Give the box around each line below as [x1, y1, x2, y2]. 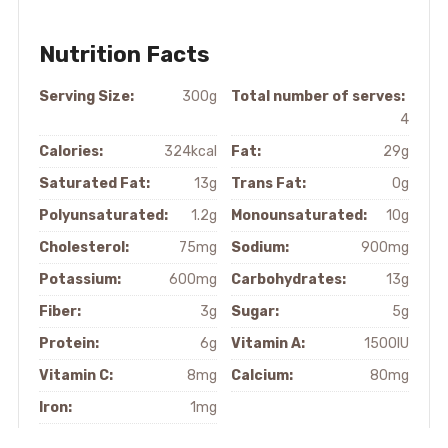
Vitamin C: [38, 367, 113, 385]
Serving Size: [38, 88, 134, 106]
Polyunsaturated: [38, 207, 168, 225]
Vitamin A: [231, 335, 306, 353]
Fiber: [38, 303, 81, 321]
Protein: [38, 335, 99, 353]
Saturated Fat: [38, 175, 150, 193]
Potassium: [38, 271, 121, 289]
